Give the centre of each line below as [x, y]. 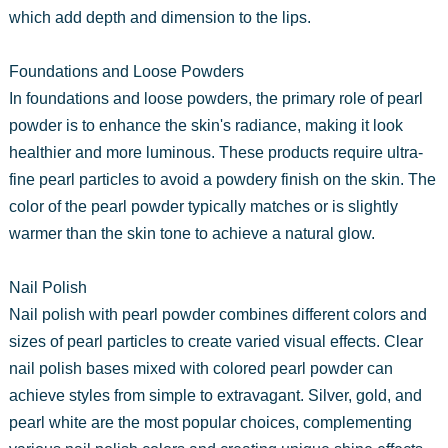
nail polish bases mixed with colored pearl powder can [200, 368]
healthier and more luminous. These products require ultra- [215, 152]
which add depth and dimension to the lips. [159, 17]
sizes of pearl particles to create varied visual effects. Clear [215, 341]
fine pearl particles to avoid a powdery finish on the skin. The [222, 179]
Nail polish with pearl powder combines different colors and [217, 314]
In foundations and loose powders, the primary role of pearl [215, 98]
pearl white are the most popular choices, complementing [210, 422]
